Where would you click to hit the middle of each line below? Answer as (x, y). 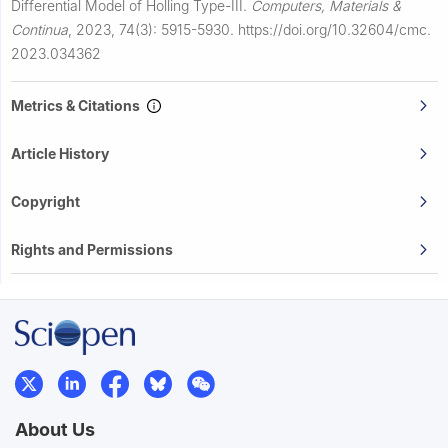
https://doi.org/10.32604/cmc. (334, 30)
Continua (39, 30)
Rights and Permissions (92, 250)
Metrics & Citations (78, 106)
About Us (55, 430)
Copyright (45, 202)
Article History (60, 154)
